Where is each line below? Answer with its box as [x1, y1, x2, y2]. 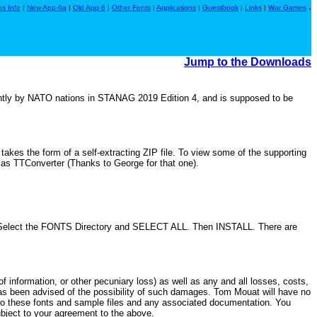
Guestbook [202, 4, 238, 11]
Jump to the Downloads [184, 56, 311, 68]
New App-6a [27, 4, 67, 11]
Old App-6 [73, 4, 105, 11]
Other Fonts [112, 4, 151, 11]
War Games [268, 4, 306, 11]
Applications [156, 4, 196, 11]
